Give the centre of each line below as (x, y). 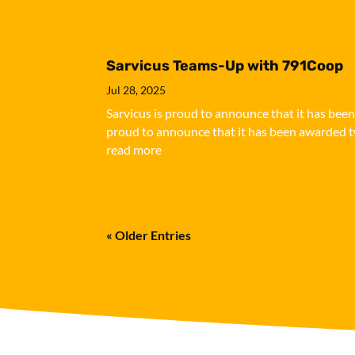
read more (134, 149)
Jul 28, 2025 (136, 90)
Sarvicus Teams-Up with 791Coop (225, 65)
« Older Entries (149, 235)
